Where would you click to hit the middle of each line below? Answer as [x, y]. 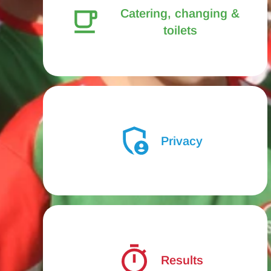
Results [182, 260]
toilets [180, 31]
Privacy [182, 141]
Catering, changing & [180, 14]
